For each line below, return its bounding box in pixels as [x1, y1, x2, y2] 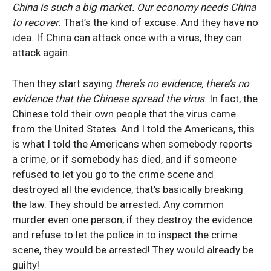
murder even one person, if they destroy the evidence [12, 214, 252, 226]
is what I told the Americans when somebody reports [12, 138, 252, 150]
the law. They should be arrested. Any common [12, 198, 224, 211]
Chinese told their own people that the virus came [12, 108, 236, 120]
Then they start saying [12, 77, 115, 90]
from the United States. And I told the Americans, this [12, 123, 255, 135]
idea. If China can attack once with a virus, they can [12, 31, 242, 44]
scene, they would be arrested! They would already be [12, 244, 253, 256]
